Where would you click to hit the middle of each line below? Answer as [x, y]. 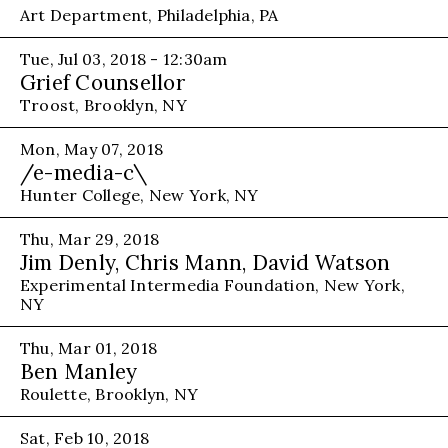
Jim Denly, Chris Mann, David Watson [205, 262]
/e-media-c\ [84, 172]
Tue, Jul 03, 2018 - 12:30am [124, 58]
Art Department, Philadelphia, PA [149, 14]
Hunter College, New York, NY [139, 194]
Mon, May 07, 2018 [92, 148]
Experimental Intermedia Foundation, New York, [212, 284]
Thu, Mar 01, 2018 [89, 347]
